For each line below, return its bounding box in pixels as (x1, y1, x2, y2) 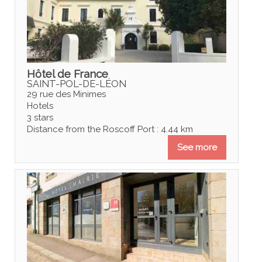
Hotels (26, 101, 53, 112)
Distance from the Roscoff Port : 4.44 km (26, 124, 193, 135)
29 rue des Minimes (26, 89, 106, 100)
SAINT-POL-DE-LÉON (26, 78, 126, 90)
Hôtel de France (26, 67, 108, 81)
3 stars (26, 112, 53, 123)
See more (177, 142, 218, 153)
